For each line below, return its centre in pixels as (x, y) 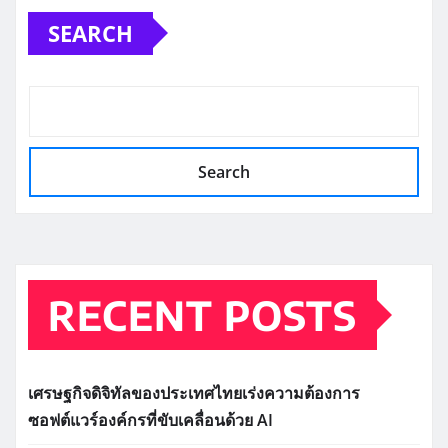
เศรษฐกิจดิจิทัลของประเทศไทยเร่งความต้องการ (194, 393)
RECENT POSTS (202, 315)
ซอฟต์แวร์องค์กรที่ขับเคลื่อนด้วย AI (150, 420)
